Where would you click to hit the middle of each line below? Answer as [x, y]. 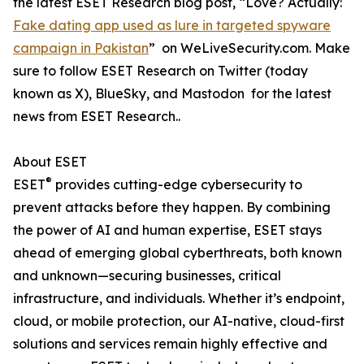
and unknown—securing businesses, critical [147, 275]
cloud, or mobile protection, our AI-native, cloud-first [179, 321]
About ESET [50, 162]
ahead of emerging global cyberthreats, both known [178, 253]
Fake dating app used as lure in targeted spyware [172, 25]
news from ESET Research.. [98, 116]
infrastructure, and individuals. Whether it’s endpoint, [179, 298]
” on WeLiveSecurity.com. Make [249, 48]
